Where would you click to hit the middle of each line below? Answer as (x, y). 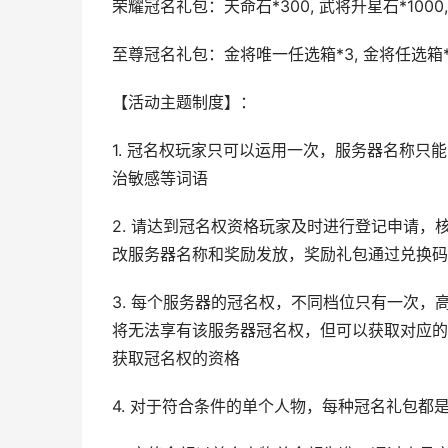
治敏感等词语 (160, 178)
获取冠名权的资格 (176, 358)
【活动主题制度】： (184, 102)
